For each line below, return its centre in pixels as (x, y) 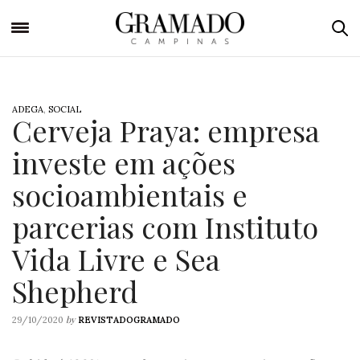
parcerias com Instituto (165, 227)
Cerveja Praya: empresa (166, 130)
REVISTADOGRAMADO (129, 320)
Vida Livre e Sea (116, 259)
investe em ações (124, 162)
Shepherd (75, 291)
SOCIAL (65, 109)
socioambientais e (130, 194)
